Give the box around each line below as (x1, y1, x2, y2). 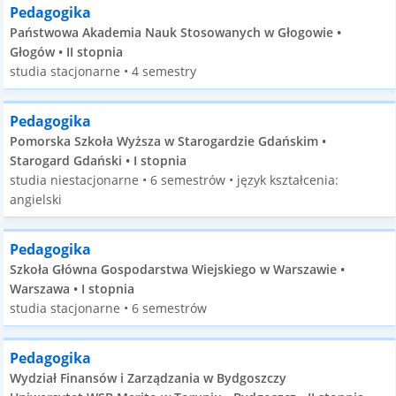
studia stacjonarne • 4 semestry (10, 63, 197, 80)
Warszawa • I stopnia (10, 280, 135, 297)
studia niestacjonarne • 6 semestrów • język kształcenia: (10, 171, 339, 188)
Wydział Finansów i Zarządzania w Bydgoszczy (10, 369, 287, 386)
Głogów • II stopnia (10, 43, 124, 60)
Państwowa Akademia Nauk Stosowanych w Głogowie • (10, 24, 342, 41)
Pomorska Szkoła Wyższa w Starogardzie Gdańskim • (10, 133, 327, 149)
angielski (10, 191, 63, 208)
